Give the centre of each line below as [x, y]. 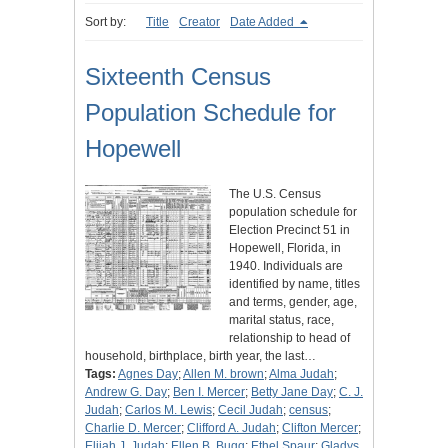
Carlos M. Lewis [168, 410]
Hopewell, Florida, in [285, 248]
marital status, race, [281, 320]
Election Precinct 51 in [289, 230]
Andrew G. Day [126, 392]
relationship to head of [289, 338]
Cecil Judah [250, 410]
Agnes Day [148, 374]
